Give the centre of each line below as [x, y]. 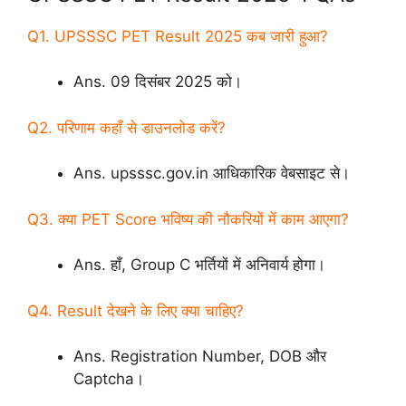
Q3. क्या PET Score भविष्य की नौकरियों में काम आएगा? [188, 219]
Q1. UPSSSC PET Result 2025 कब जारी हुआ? [178, 36]
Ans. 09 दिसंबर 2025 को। [158, 82]
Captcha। [109, 379]
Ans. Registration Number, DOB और [200, 357]
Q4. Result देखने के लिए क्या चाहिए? [135, 310]
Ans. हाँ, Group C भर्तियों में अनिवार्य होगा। [199, 265]
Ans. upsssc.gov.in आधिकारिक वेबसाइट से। [212, 174]
